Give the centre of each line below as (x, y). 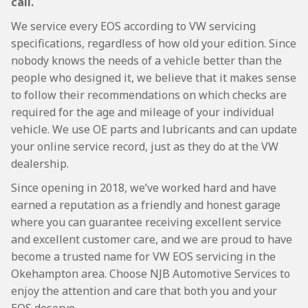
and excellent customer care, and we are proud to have (152, 239)
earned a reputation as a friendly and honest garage (146, 205)
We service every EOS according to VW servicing (133, 26)
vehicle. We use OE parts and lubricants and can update (154, 129)
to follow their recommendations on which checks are (149, 95)
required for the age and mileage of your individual (143, 112)
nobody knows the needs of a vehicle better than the (146, 60)
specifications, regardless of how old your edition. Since (154, 43)
